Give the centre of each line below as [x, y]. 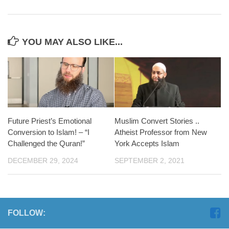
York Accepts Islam [147, 143]
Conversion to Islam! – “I [49, 132]
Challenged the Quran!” [46, 143]
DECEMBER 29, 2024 [43, 160]
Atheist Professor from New [161, 132]
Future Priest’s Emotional [50, 121]
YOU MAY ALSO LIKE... [72, 42]
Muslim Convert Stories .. [157, 121]
